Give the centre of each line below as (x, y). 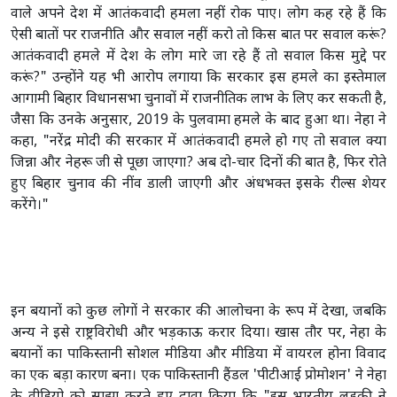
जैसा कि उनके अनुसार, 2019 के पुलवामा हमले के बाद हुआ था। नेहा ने (198, 121)
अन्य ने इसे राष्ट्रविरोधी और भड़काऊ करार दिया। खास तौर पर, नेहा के (198, 333)
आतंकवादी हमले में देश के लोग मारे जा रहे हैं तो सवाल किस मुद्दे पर (198, 57)
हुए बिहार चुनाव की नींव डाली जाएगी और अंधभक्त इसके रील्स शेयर (198, 184)
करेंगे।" (30, 206)
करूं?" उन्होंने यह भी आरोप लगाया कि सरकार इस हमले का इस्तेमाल (198, 78)
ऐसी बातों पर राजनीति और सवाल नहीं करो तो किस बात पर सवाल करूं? (198, 35)
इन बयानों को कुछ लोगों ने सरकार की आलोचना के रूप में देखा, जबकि (198, 312)
